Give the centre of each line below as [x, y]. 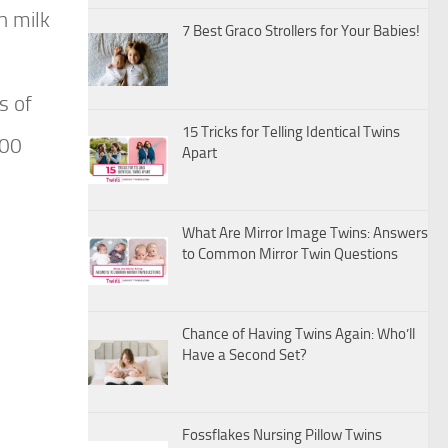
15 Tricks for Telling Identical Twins [291, 132]
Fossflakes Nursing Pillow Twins [282, 435]
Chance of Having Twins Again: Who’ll [298, 334]
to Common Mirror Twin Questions [290, 254]
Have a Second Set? [244, 355]
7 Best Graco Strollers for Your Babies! [301, 31]
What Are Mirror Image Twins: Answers [305, 233]
